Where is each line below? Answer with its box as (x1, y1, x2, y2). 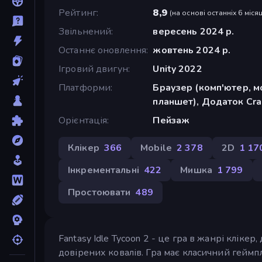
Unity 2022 (153, 62, 202, 75)
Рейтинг (58, 6, 96, 19)
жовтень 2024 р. (153, 43, 231, 57)
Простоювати (68, 185, 131, 199)
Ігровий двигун (58, 62, 128, 75)
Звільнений (58, 25, 112, 38)
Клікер (68, 141, 99, 154)
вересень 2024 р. (153, 25, 235, 38)
